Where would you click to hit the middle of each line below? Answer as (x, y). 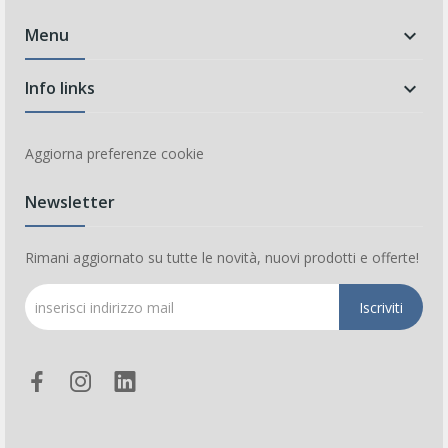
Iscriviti (381, 307)
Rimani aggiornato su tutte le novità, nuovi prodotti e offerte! (222, 258)
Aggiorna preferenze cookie (114, 154)
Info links (60, 88)
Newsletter (70, 202)
